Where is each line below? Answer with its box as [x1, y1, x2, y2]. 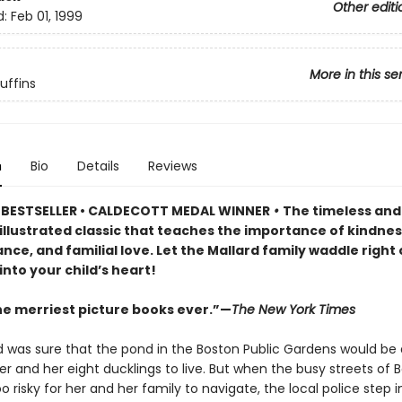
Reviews [147, 157, 197, 175]
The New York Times [231, 301, 355, 319]
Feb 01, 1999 [10, 7, 83, 26]
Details [76, 157, 119, 175]
